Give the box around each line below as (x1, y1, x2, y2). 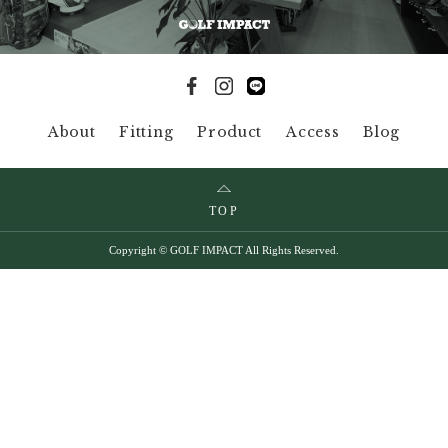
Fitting (119, 123, 174, 141)
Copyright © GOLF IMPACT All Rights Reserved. (109, 244, 339, 256)
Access (286, 123, 340, 141)
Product (197, 123, 263, 141)
